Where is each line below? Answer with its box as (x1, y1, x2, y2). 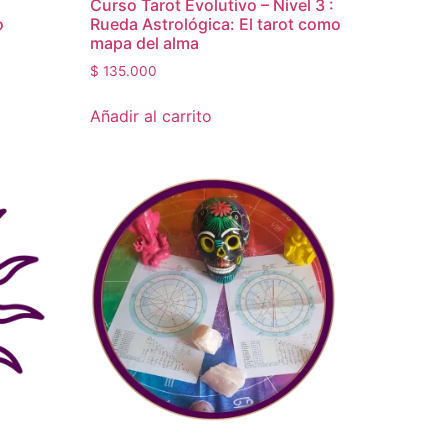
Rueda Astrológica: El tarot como (90, 14, 342, 35)
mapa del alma (90, 33, 200, 54)
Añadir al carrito (90, 106, 213, 127)
